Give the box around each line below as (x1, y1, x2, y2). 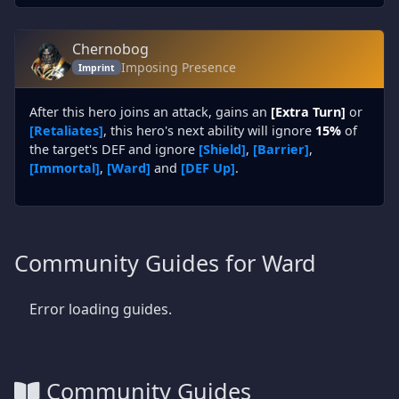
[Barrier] (253, 141, 309, 158)
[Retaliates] (29, 122, 103, 139)
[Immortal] (29, 159, 100, 176)
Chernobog (72, 39, 149, 59)
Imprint (77, 61, 115, 74)
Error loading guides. (29, 299, 172, 319)
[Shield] (199, 141, 246, 158)
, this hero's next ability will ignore (103, 122, 315, 139)
